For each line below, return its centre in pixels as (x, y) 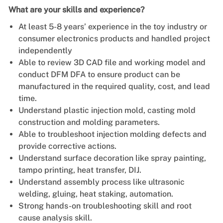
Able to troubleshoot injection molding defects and (112, 134)
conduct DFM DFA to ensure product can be (99, 74)
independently (45, 50)
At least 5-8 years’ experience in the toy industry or (112, 26)
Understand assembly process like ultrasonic (101, 182)
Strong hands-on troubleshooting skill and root (105, 206)
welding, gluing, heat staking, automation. (96, 194)
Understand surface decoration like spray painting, (112, 158)
